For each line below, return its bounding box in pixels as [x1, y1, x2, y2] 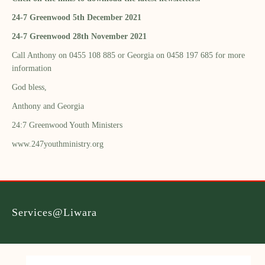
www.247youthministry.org [12, 139, 104, 148]
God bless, [12, 82, 47, 92]
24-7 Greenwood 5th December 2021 [12, 12, 141, 22]
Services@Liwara [12, 206, 97, 218]
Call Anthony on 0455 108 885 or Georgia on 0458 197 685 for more [12, 50, 245, 60]
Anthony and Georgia [12, 101, 84, 111]
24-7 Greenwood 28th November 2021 [12, 31, 147, 41]
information [12, 63, 51, 73]
